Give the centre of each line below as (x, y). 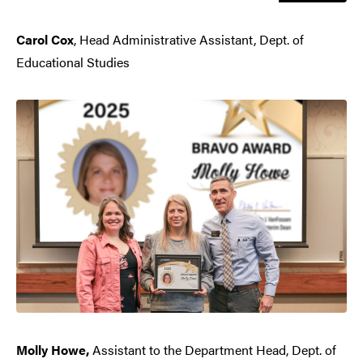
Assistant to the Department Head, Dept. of (214, 349)
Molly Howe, (54, 349)
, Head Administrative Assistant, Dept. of (189, 40)
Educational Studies (73, 62)
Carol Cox (45, 40)
